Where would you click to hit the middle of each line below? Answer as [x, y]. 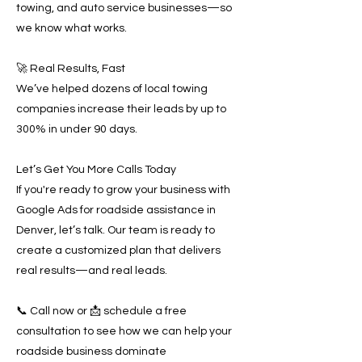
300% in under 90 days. [77, 129]
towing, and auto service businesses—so [124, 8]
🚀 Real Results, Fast [71, 69]
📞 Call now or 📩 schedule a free [101, 311]
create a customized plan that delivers [118, 250]
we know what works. [72, 28]
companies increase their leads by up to [121, 109]
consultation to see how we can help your [124, 331]
